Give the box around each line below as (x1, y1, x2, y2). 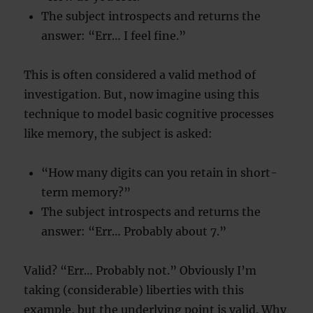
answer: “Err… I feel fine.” (41, 29, 187, 43)
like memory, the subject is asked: (24, 126, 213, 141)
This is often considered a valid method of (24, 68, 256, 82)
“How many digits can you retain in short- (41, 166, 278, 180)
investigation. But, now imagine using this (24, 87, 260, 102)
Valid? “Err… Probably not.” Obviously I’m (24, 263, 257, 278)
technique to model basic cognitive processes (24, 107, 275, 122)
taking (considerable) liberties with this (24, 283, 245, 298)
